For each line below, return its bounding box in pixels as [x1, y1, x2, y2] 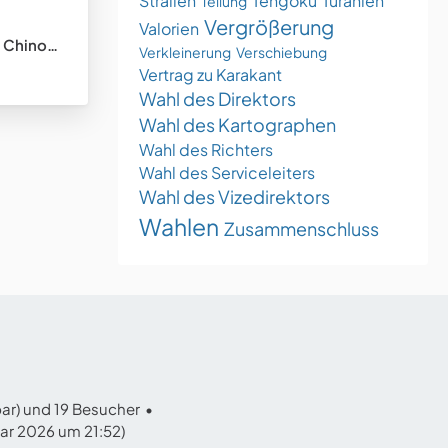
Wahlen [139, 212, 219, 242]
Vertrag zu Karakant [139, 64, 282, 86]
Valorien [139, 18, 199, 40]
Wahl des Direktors [139, 87, 296, 111]
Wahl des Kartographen [139, 113, 336, 137]
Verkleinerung [139, 43, 231, 62]
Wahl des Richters [139, 139, 273, 161]
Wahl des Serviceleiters [139, 162, 315, 184]
